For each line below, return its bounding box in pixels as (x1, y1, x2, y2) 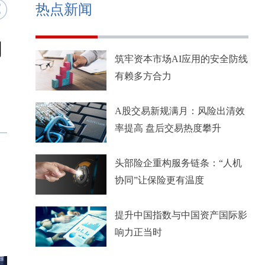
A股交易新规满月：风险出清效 (115, 106, 245, 116)
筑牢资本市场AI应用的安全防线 (115, 54, 248, 64)
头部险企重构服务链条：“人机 (115, 158, 242, 168)
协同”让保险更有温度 (115, 175, 204, 185)
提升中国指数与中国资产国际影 (115, 210, 247, 220)
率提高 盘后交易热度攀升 (115, 123, 221, 133)
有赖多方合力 (115, 71, 172, 81)
